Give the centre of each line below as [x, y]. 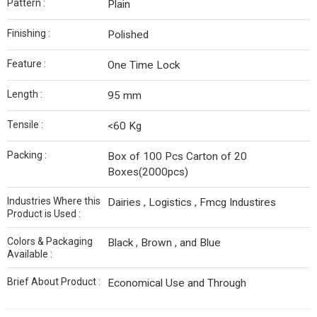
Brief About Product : [54, 282]
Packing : [27, 155]
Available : [30, 254]
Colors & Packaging [50, 241]
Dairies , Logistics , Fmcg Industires [192, 202]
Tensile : [25, 125]
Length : [25, 94]
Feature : [27, 64]
